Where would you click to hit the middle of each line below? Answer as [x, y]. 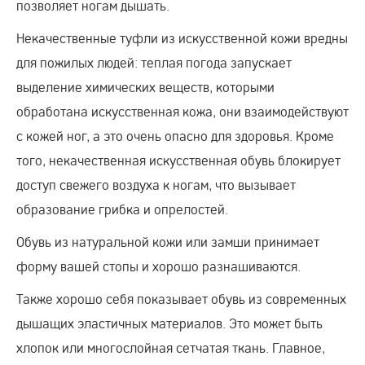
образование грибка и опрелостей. [122, 209]
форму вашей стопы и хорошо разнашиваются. [158, 266]
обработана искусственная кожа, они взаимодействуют [182, 111]
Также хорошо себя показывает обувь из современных [181, 298]
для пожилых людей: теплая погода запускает [154, 62]
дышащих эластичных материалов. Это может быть [169, 323]
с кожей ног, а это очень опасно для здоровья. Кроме [175, 135]
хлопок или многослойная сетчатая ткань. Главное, [171, 347]
